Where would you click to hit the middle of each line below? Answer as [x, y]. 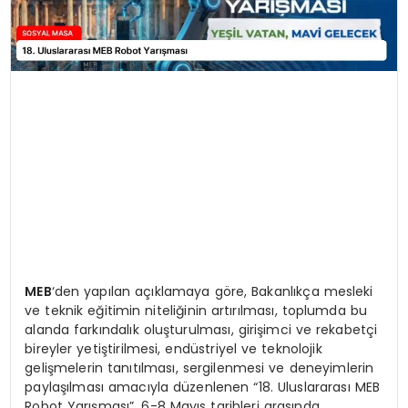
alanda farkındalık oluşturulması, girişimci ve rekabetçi [201, 329]
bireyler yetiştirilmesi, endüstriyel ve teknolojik [173, 348]
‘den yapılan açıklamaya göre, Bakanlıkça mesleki [212, 291]
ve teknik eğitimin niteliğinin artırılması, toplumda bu [196, 310]
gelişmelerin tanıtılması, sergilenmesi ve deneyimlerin [199, 367]
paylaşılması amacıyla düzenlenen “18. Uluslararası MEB [203, 387]
